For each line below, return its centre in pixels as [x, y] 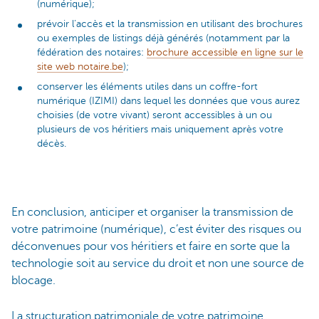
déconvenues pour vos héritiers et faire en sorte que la [151, 247]
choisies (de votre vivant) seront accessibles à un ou [155, 115]
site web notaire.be [80, 66]
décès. [52, 143]
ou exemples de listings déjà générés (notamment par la [163, 38]
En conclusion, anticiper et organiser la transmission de [152, 213]
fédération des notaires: [92, 52]
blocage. [33, 281]
